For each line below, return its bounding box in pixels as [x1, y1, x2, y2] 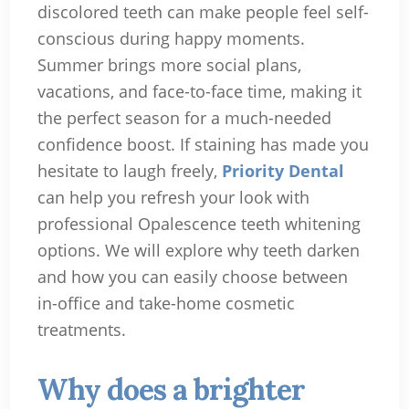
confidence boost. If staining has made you [37, 133, 369, 156]
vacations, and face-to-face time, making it [37, 80, 362, 103]
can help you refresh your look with [37, 186, 309, 209]
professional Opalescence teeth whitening [37, 213, 361, 236]
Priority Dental [221, 160, 344, 183]
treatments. [37, 319, 126, 341]
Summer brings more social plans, [37, 54, 301, 77]
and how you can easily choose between [37, 266, 348, 288]
